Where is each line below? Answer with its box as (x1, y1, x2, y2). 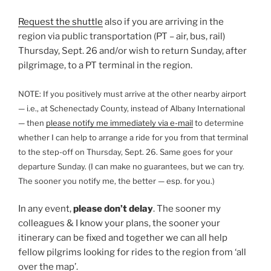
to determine (193, 117, 244, 128)
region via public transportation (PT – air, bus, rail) (18, 31, 225, 42)
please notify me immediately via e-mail (46, 117, 193, 128)
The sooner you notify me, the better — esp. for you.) (18, 175, 215, 186)
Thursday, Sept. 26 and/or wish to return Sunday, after (18, 45, 247, 57)
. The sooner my (153, 203, 221, 215)
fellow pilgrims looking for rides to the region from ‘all (18, 247, 246, 258)
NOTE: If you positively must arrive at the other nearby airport (18, 88, 246, 99)
